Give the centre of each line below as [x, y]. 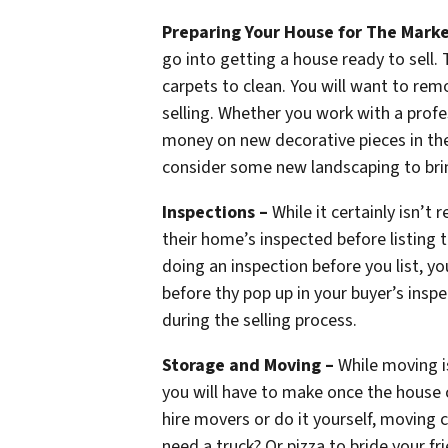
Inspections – [215, 212]
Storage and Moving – [248, 365]
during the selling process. [259, 320]
